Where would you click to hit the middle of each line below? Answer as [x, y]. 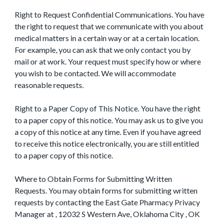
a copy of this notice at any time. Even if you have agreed [108, 132]
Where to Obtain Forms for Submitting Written [93, 179]
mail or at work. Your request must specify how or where [108, 61]
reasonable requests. [49, 85]
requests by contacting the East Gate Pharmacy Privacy [107, 202]
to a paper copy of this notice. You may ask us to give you [109, 120]
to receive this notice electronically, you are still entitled [107, 143]
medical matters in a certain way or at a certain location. [107, 38]
